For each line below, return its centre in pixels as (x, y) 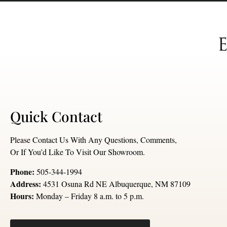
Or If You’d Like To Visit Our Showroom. (78, 152)
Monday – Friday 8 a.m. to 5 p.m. (89, 196)
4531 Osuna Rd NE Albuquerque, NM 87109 (116, 183)
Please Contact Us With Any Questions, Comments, (93, 140)
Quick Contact (56, 117)
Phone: (22, 171)
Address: (26, 183)
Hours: (22, 196)
